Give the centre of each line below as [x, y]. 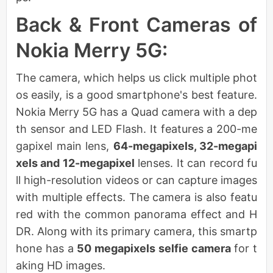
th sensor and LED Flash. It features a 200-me [136, 129]
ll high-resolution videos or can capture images [136, 180]
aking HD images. [61, 265]
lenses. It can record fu [196, 163]
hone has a [47, 248]
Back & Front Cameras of [136, 24]
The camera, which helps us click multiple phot [136, 77]
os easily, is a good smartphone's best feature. [136, 94]
